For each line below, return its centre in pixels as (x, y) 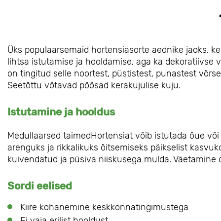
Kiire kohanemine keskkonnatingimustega (104, 207)
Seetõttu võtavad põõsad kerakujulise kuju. (94, 86)
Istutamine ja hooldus (61, 112)
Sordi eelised (40, 186)
